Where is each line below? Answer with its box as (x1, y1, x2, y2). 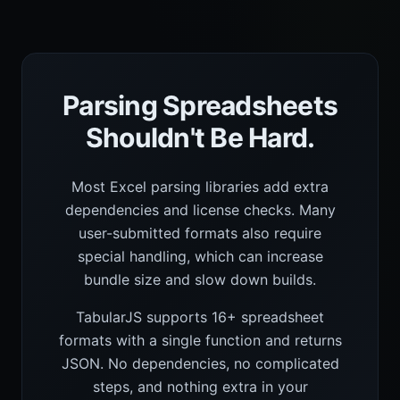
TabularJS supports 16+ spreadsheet (76, 308, 324, 326)
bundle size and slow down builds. (84, 271, 316, 288)
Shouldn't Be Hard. (85, 121, 315, 154)
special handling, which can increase (77, 247, 323, 265)
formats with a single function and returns (58, 331, 342, 349)
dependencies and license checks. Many (64, 201, 336, 219)
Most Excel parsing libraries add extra (71, 178, 329, 196)
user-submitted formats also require (79, 224, 321, 242)
